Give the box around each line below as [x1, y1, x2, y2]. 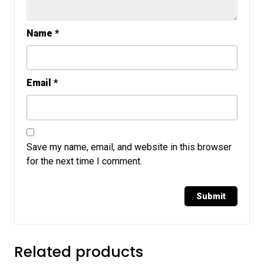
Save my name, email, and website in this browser [27, 141, 232, 153]
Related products [14, 241, 143, 262]
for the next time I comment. [27, 155, 142, 167]
